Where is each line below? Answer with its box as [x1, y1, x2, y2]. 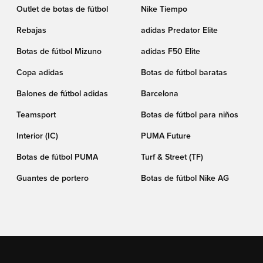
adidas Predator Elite [141, 26, 218, 35]
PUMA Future [141, 132, 191, 140]
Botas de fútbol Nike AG [141, 174, 229, 183]
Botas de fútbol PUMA [16, 153, 98, 161]
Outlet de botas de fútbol [16, 5, 108, 14]
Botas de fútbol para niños [141, 111, 238, 119]
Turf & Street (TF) [141, 153, 203, 161]
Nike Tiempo [141, 5, 187, 14]
